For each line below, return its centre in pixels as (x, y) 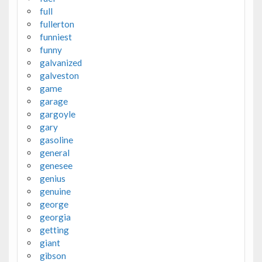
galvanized (61, 62)
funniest (56, 37)
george (54, 204)
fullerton (57, 24)
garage (54, 101)
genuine (55, 191)
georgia (55, 217)
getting (54, 230)
